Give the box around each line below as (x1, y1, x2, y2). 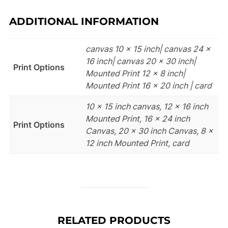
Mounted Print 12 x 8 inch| (85, 68, 185, 79)
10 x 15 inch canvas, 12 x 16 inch (85, 101, 208, 112)
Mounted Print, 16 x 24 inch (85, 113, 190, 124)
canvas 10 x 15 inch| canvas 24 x (85, 44, 211, 54)
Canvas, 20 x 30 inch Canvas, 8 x (85, 126, 213, 136)
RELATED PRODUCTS (58, 214, 170, 226)
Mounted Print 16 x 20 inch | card (85, 80, 212, 91)
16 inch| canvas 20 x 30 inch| (85, 56, 196, 67)
